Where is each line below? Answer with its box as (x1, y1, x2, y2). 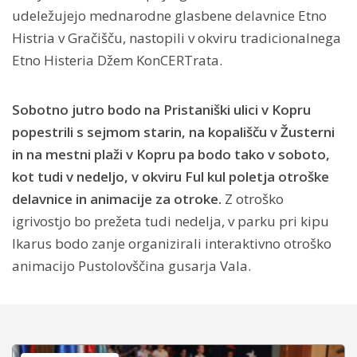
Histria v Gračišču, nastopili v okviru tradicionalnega (12, 29, 341, 48)
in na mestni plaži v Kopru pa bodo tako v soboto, (12, 145, 330, 164)
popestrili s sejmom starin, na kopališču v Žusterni (12, 123, 335, 142)
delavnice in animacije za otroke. (12, 190, 225, 209)
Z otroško (225, 190, 284, 209)
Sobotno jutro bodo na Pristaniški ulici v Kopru (12, 100, 311, 120)
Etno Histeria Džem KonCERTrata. (12, 51, 222, 70)
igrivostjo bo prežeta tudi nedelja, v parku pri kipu (12, 212, 329, 231)
